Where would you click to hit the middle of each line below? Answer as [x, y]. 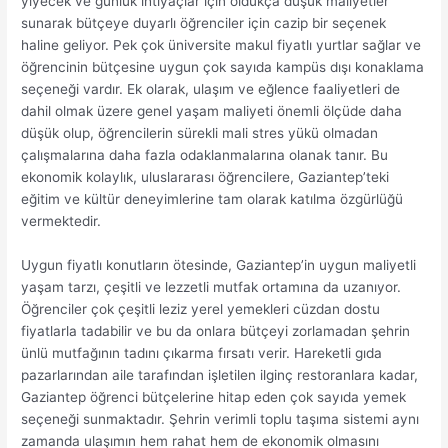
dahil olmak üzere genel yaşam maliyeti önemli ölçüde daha [212, 111]
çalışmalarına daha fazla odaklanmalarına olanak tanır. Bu [205, 155]
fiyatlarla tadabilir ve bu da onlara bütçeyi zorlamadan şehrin [216, 330]
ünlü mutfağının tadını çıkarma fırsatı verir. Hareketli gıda [202, 352]
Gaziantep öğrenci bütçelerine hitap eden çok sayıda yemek [214, 396]
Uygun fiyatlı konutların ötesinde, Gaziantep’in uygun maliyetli [219, 264]
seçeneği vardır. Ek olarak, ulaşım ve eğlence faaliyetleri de [211, 89]
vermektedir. [61, 221]
